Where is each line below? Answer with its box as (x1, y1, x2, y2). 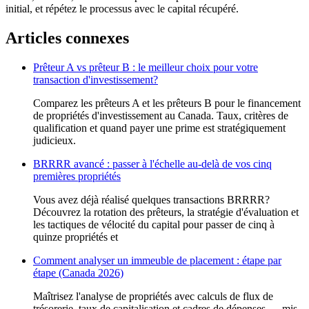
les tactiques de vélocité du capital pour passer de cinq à (33, 218, 275, 230)
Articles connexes (6, 28, 129, 47)
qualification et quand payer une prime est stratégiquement (33, 121, 286, 134)
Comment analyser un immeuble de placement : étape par (33, 254, 281, 266)
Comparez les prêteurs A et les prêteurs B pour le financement (33, 97, 301, 109)
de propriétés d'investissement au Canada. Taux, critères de (33, 109, 288, 121)
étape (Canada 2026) (33, 266, 123, 279)
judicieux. (33, 134, 76, 146)
